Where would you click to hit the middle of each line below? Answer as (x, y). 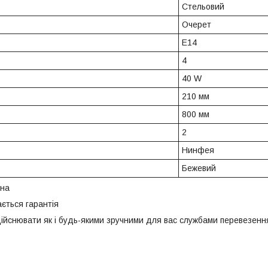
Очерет (197, 25)
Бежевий (199, 168)
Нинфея (198, 150)
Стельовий (203, 7)
